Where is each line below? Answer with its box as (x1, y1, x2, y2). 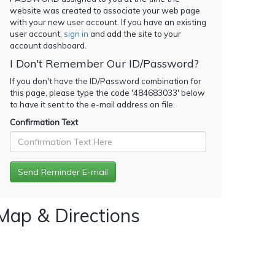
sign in (64, 28, 88, 39)
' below (177, 87, 205, 98)
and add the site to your (88, 28, 181, 39)
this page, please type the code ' (10, 87, 133, 98)
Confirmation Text (10, 117, 78, 127)
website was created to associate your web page (10, 5, 200, 15)
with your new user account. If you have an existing (10, 17, 206, 27)
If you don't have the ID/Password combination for (10, 76, 201, 86)
